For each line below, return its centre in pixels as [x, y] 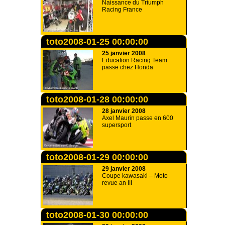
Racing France [122, 10]
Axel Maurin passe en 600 [138, 118]
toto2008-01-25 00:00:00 [97, 42]
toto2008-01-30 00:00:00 [97, 215]
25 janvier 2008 [124, 53]
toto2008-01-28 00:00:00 [97, 99]
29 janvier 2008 [124, 169]
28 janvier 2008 [124, 111]
